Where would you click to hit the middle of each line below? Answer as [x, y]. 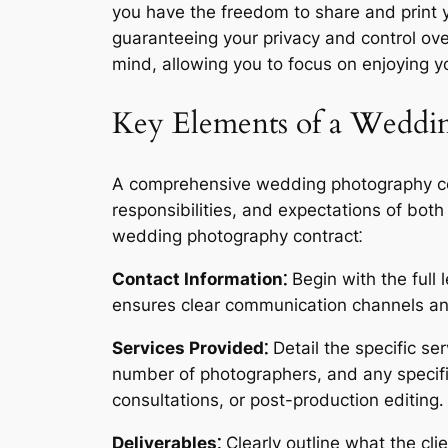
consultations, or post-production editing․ [278, 399]
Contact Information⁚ [199, 278]
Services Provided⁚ [190, 347]
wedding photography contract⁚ [237, 236]
